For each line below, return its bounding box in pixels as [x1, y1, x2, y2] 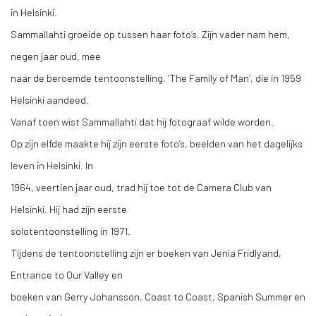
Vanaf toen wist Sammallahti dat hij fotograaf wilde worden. [11, 115, 274, 128]
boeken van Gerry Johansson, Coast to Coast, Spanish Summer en [11, 290, 305, 303]
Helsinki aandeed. [11, 93, 89, 106]
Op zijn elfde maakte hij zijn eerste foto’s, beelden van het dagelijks [11, 137, 303, 150]
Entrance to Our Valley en [11, 268, 123, 281]
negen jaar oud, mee [11, 49, 101, 62]
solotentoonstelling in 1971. [11, 224, 130, 237]
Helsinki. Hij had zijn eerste [11, 202, 127, 215]
